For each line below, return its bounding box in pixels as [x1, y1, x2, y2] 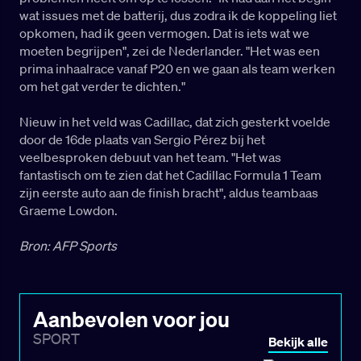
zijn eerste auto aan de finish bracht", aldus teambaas [19, 185, 318, 201]
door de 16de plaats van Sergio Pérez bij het [19, 131, 265, 148]
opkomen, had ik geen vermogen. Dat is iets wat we [19, 25, 309, 42]
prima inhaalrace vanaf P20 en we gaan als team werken [19, 60, 335, 77]
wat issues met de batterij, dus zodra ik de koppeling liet [19, 7, 337, 24]
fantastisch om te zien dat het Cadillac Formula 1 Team [19, 167, 322, 184]
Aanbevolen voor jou [33, 305, 230, 333]
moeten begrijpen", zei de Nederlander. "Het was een [19, 43, 320, 60]
